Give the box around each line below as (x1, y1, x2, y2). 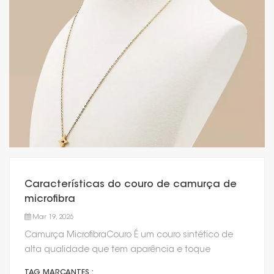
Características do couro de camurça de (24, 180, 237, 190)
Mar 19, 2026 (32, 214, 74, 221)
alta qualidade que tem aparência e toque (24, 246, 210, 254)
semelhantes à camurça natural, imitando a (24, 261, 212, 269)
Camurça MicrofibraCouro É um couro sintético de (24, 231, 233, 240)
